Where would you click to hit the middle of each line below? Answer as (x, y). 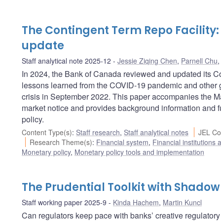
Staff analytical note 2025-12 (66, 60)
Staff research (98, 132)
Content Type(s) (47, 132)
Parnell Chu (199, 60)
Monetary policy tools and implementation (139, 152)
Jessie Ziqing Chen (147, 60)
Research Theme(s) (61, 142)
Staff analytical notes (156, 132)
